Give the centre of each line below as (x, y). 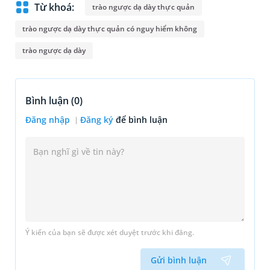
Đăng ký (97, 120)
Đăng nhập (49, 120)
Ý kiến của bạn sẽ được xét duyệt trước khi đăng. (110, 233)
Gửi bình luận (179, 260)
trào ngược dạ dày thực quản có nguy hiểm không (110, 29)
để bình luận (142, 120)
